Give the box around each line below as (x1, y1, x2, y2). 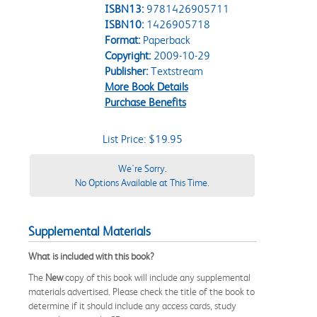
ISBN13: (104, 1, 144, 16)
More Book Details (104, 79, 188, 93)
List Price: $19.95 (102, 132, 183, 146)
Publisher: (104, 64, 148, 78)
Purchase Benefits (104, 95, 186, 109)
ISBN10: (104, 17, 144, 31)
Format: (104, 33, 140, 47)
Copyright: (104, 48, 151, 62)
